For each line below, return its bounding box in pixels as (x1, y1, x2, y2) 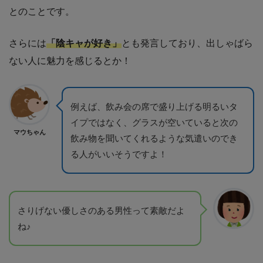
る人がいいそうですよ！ (70, 149, 167, 159)
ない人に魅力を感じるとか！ (9, 55, 131, 66)
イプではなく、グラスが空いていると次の (70, 117, 238, 127)
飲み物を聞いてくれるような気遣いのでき (70, 133, 238, 143)
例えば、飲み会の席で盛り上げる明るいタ (70, 101, 238, 112)
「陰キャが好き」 (46, 38, 122, 48)
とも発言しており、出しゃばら (122, 38, 253, 48)
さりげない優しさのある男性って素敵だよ (18, 205, 185, 215)
